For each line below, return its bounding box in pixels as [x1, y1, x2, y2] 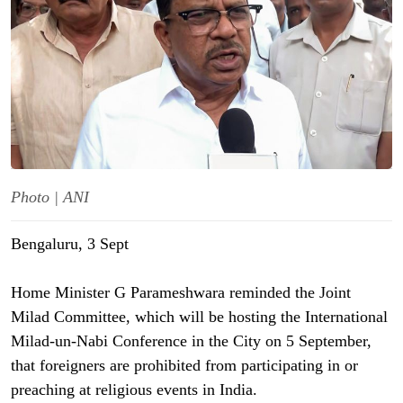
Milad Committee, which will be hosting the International [11, 308, 388, 326]
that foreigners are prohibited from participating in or [11, 356, 358, 374]
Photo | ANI [11, 188, 89, 206]
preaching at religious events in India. [11, 381, 257, 399]
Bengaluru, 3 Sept [11, 235, 133, 253]
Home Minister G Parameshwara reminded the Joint [11, 283, 351, 301]
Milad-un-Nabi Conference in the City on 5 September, [11, 332, 372, 350]
